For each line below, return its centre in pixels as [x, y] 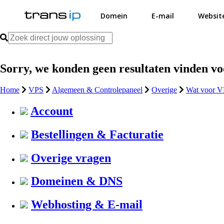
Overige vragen [71, 158]
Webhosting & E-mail [87, 205]
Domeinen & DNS [77, 181]
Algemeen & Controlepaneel [97, 89]
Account [52, 111]
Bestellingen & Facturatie [97, 134]
